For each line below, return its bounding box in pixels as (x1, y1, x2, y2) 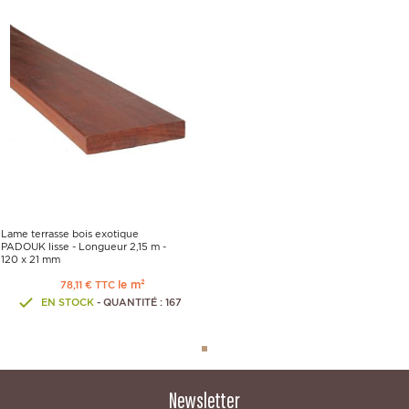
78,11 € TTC (60, 278, 118, 291)
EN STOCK (40, 295, 94, 309)
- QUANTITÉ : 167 (93, 295, 182, 309)
